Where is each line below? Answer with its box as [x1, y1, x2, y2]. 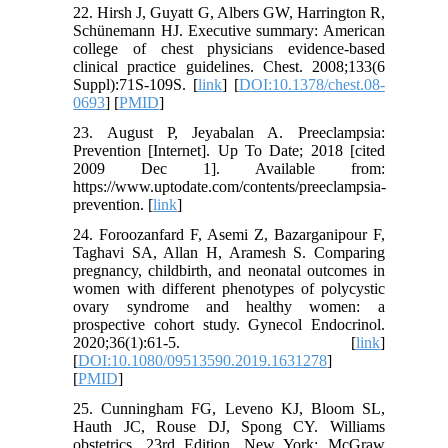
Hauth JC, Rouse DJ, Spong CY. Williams [73, 417, 385, 435]
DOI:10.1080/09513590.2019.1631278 [78, 351, 328, 369]
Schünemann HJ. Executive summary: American [73, 21, 385, 39]
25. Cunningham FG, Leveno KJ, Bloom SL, [73, 399, 385, 417]
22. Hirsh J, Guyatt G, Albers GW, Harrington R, [73, 3, 385, 21]
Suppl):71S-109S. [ [73, 75, 198, 93]
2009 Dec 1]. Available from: [73, 159, 385, 177]
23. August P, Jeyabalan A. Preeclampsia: [73, 123, 385, 141]
